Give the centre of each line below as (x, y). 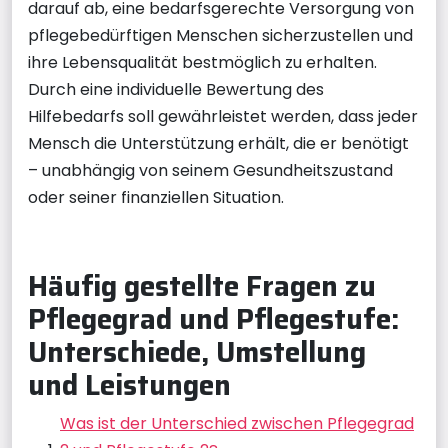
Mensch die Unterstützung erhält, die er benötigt (218, 143)
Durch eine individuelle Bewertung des (176, 89)
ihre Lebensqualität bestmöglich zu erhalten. (202, 62)
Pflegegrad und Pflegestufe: (213, 318)
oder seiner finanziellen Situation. (156, 197)
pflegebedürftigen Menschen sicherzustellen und (220, 35)
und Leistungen (129, 384)
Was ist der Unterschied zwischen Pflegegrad (237, 423)
